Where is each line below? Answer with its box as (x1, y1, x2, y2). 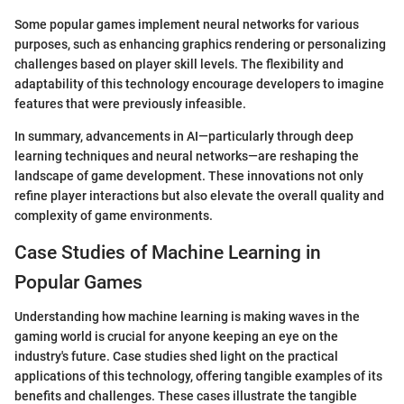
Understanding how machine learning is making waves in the (14, 309, 360, 324)
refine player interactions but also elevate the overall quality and (14, 188, 384, 203)
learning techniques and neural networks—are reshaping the (14, 148, 359, 163)
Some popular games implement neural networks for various (14, 16, 359, 32)
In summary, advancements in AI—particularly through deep (14, 128, 353, 143)
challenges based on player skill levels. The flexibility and (14, 56, 344, 71)
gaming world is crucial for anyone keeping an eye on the (14, 329, 338, 344)
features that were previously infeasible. (14, 96, 246, 111)
